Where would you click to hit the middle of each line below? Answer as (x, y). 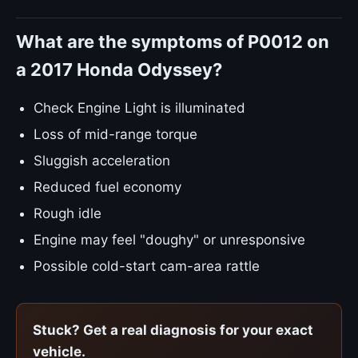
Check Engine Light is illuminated (139, 108)
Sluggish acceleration (102, 161)
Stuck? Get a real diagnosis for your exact (173, 330)
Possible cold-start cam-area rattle (147, 266)
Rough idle (68, 213)
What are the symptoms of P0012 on (173, 42)
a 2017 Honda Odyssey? (119, 70)
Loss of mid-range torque (115, 134)
